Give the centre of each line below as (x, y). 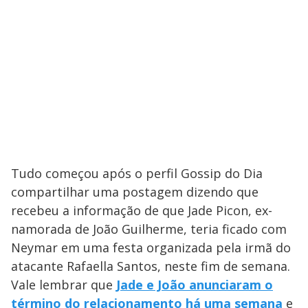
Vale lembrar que (64, 285)
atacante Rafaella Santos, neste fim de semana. (151, 266)
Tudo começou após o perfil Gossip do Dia (137, 174)
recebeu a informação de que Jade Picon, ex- (142, 211)
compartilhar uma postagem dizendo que (135, 192)
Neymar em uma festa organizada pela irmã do (151, 248)
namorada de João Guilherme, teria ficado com (149, 229)
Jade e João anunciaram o (195, 285)
